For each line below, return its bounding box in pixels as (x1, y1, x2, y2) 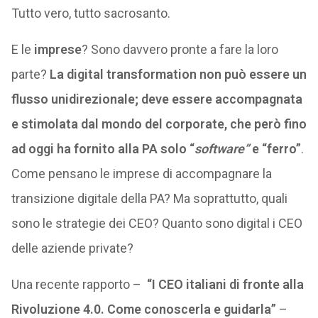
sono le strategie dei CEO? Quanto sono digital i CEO (11, 216, 302, 231)
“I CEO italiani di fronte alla (146, 277, 304, 292)
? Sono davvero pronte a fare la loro (81, 42, 278, 57)
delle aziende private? (11, 241, 133, 256)
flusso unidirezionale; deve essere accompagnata (11, 92, 302, 106)
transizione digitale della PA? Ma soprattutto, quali (11, 191, 287, 206)
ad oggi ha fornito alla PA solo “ (11, 141, 194, 156)
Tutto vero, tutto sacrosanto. (11, 6, 170, 21)
